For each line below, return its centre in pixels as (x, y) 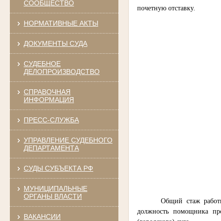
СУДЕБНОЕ (42, 63)
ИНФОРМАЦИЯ (49, 99)
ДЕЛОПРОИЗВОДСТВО (61, 71)
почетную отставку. (166, 8)
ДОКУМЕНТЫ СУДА (55, 43)
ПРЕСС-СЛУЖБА (51, 120)
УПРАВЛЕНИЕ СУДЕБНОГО (68, 140)
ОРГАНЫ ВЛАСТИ (53, 196)
